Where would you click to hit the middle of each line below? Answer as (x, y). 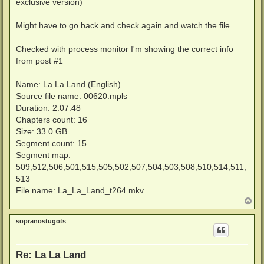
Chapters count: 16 (52, 120)
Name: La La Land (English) (68, 85)
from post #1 (39, 61)
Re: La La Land (51, 255)
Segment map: (43, 155)
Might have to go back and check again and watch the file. (124, 26)
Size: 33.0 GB (42, 132)
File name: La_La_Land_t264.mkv (80, 191)
